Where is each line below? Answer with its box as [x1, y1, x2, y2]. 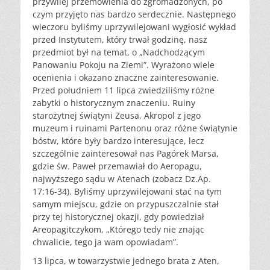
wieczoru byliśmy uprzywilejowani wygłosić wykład [33, 21, 236, 33]
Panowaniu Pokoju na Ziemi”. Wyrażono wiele [33, 59, 215, 71]
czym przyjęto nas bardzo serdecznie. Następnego [33, 8, 236, 20]
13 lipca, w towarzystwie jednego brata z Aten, [33, 255, 219, 267]
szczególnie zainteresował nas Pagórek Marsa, [33, 148, 219, 160]
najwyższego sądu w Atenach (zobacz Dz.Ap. [33, 173, 211, 185]
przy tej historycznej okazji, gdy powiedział [33, 211, 204, 223]
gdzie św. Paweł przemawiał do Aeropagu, [33, 160, 202, 172]
